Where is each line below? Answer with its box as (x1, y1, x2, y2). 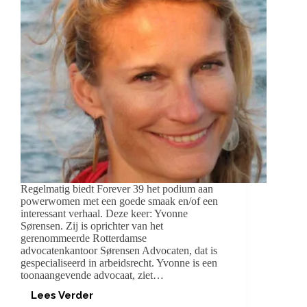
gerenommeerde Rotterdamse (21, 232, 147, 244)
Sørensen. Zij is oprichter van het (21, 219, 163, 232)
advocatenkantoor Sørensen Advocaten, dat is (21, 244, 217, 256)
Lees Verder (31, 288, 93, 302)
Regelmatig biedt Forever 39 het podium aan (21, 182, 213, 195)
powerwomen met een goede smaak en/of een (21, 195, 218, 207)
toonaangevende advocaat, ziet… (21, 269, 164, 281)
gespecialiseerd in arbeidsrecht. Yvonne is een (21, 256, 217, 269)
